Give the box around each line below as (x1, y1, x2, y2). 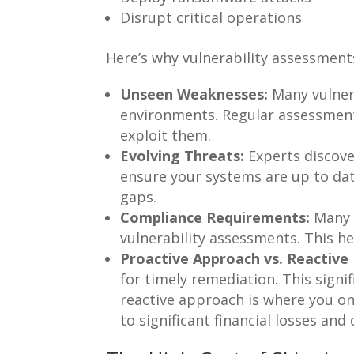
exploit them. (120, 125, 212, 145)
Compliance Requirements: (120, 207, 311, 227)
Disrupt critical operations (120, 7, 303, 27)
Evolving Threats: (120, 145, 245, 165)
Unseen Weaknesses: (120, 84, 269, 104)
